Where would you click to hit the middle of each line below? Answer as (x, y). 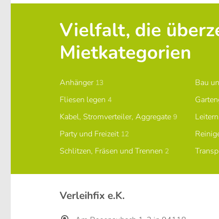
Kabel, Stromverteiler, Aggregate (116, 117)
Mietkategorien (125, 53)
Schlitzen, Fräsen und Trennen (112, 151)
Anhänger (77, 83)
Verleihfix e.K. (92, 196)
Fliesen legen (84, 100)
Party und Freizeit (90, 134)
